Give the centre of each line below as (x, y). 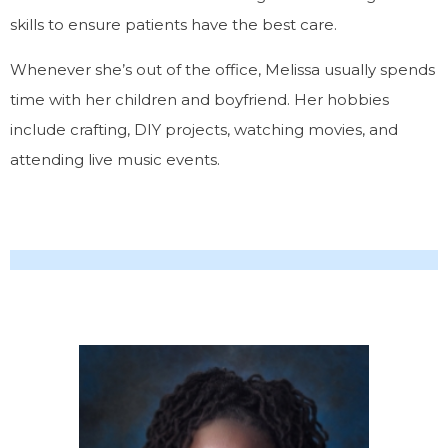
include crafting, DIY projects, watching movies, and (204, 129)
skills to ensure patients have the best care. (173, 24)
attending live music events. (115, 159)
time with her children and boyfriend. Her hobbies (199, 99)
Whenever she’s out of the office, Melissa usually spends (222, 69)
